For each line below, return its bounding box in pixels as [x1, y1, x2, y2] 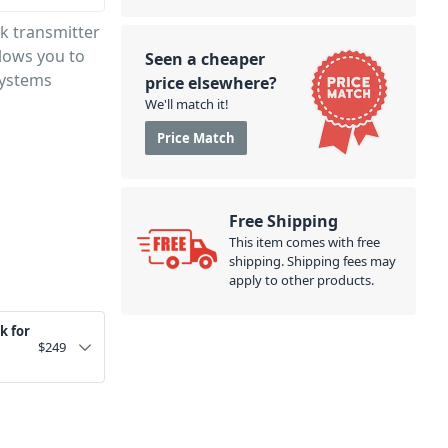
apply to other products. [228, 271, 374, 289]
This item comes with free [228, 233, 380, 251]
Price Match [156, 129, 235, 147]
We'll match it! [144, 95, 229, 113]
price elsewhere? [144, 72, 277, 94]
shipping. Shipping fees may [228, 252, 396, 270]
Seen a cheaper [144, 48, 265, 70]
